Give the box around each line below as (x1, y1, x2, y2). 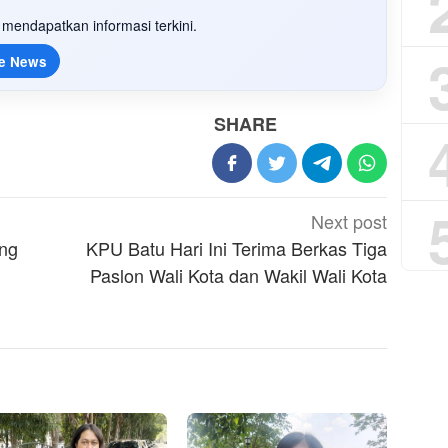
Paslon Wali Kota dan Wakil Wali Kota (90, 262, 388, 289)
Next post (311, 208, 388, 235)
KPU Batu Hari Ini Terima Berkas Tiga (86, 235, 388, 262)
